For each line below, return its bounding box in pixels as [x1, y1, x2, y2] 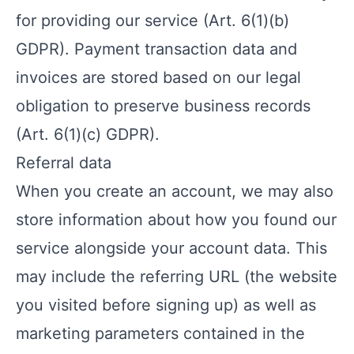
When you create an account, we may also [16, 182, 333, 201]
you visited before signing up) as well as [16, 296, 316, 314]
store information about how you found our [16, 210, 337, 229]
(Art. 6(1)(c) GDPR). [16, 125, 160, 144]
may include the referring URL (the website [16, 267, 337, 286]
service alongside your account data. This [16, 239, 327, 258]
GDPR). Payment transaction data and [16, 40, 297, 58]
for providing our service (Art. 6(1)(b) [16, 11, 289, 30]
